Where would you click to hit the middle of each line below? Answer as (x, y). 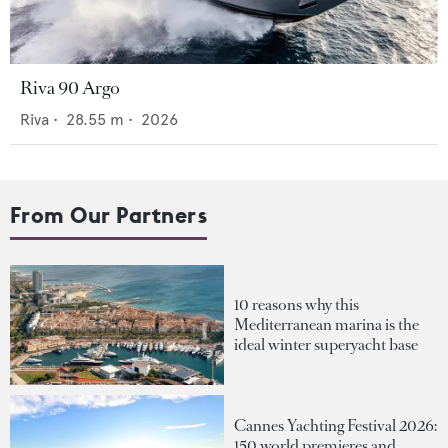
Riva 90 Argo (70, 88)
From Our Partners (109, 215)
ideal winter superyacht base (326, 345)
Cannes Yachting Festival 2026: (335, 425)
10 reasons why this (296, 305)
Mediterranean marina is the (326, 325)
